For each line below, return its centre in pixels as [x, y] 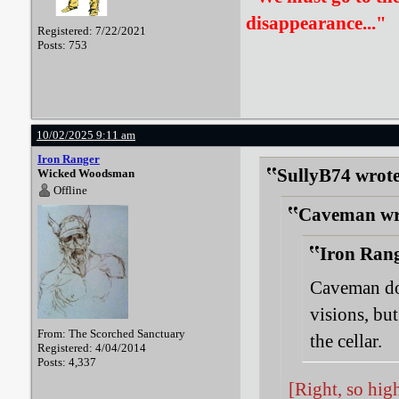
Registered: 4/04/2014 [92, 348]
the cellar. [346, 341]
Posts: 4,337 [67, 362]
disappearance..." [316, 23]
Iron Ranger [69, 159]
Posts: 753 [62, 45]
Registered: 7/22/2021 [92, 31]
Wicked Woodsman [86, 173]
